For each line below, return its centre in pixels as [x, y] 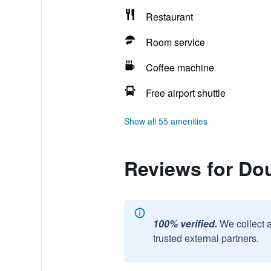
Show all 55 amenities [165, 121]
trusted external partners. [206, 238]
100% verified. [185, 224]
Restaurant [169, 17]
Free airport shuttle [185, 93]
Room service [175, 42]
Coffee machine [180, 67]
